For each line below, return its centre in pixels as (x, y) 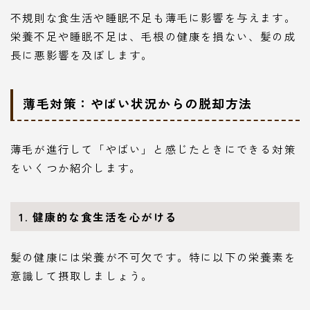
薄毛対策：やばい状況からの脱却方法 (138, 103)
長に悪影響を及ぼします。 (82, 54)
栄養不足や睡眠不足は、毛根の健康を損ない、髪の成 (153, 36)
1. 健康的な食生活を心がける (98, 217)
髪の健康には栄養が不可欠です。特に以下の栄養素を (153, 256)
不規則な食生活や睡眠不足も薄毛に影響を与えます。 (153, 17)
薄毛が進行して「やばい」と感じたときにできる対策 (153, 149)
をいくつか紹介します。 (76, 168)
